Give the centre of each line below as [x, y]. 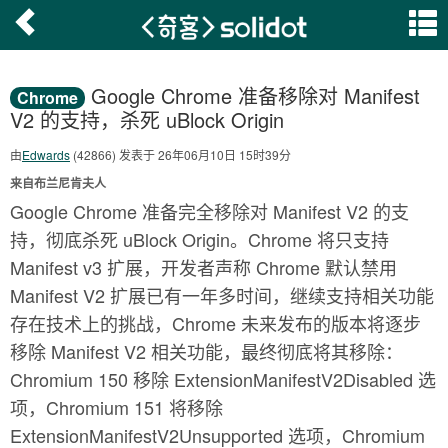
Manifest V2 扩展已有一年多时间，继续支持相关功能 [222, 295]
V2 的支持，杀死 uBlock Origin [147, 119]
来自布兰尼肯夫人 [58, 183]
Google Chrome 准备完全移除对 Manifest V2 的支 [209, 211]
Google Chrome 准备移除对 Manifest [252, 95]
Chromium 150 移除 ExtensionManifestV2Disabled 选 [223, 379]
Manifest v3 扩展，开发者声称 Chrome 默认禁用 [203, 267]
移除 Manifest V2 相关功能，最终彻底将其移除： [206, 351]
